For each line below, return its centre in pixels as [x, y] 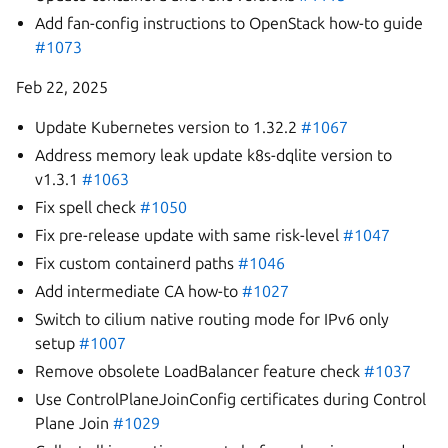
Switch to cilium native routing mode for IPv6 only [212, 319]
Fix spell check [88, 207]
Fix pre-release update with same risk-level [189, 235]
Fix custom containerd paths [137, 263]
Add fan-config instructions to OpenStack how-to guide [229, 23]
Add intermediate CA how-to [139, 291]
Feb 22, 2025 [62, 87]
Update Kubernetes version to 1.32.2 [168, 127]
